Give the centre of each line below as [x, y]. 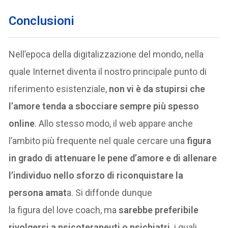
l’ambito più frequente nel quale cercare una [97, 141]
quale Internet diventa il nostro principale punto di [108, 72]
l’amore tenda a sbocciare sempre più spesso [104, 106]
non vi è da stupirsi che [157, 89]
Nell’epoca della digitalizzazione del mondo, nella [106, 54]
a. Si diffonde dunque [110, 193]
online [22, 124]
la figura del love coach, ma [63, 210]
